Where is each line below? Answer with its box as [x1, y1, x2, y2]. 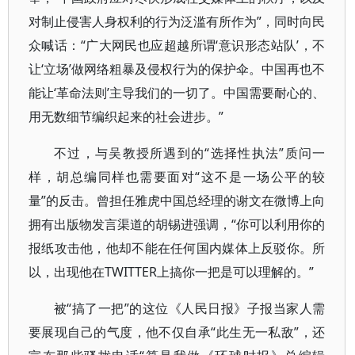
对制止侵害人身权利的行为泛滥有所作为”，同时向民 [29, 13, 326, 30]
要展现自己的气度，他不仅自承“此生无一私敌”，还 [29, 323, 326, 341]
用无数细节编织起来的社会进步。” [29, 108, 223, 125]
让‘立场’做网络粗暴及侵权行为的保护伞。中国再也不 [29, 60, 326, 78]
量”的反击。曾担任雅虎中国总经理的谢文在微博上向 [29, 192, 326, 209]
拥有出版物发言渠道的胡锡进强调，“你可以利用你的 [29, 216, 326, 233]
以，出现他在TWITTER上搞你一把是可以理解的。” [29, 263, 314, 281]
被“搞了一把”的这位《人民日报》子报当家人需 [54, 300, 326, 317]
